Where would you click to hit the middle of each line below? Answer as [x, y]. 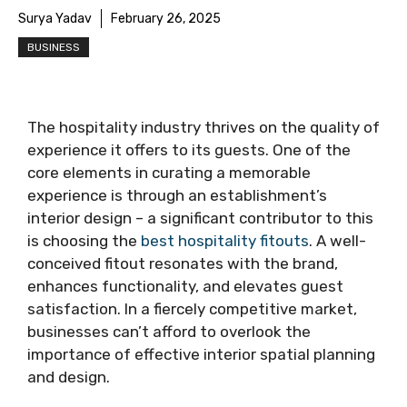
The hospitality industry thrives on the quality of [203, 127]
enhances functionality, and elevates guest [185, 286]
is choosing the [82, 241]
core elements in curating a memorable [169, 173]
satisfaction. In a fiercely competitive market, [192, 309]
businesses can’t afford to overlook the [169, 332]
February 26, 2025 [166, 19]
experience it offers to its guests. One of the [189, 150]
